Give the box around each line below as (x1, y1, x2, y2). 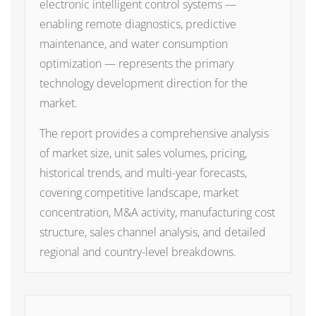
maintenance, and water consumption (39, 36, 228, 51)
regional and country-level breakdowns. (39, 244, 236, 260)
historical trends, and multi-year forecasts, (39, 165, 247, 181)
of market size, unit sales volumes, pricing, (39, 145, 247, 161)
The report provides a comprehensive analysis (39, 126, 269, 141)
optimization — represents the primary (39, 56, 233, 71)
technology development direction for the (39, 75, 248, 91)
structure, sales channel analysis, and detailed (39, 224, 266, 240)
